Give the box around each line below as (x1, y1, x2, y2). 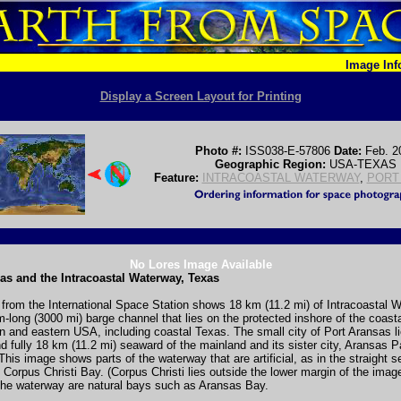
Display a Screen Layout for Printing (99, 89, 302, 103)
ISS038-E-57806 (241, 143, 334, 158)
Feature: (153, 170, 202, 184)
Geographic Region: (215, 157, 329, 171)
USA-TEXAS (329, 157, 397, 171)
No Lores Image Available (129, 257, 272, 271)
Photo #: (194, 143, 242, 158)
